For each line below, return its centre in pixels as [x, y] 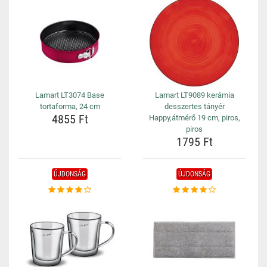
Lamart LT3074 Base [70, 95]
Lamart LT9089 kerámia [194, 95]
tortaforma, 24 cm [70, 106]
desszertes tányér [194, 106]
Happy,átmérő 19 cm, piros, [194, 118]
